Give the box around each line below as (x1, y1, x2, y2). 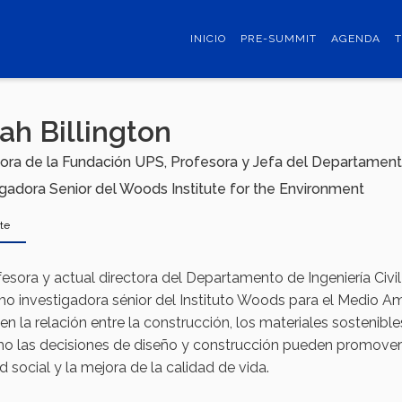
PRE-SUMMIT (240, 32, 317, 46)
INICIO (190, 32, 226, 46)
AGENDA (331, 32, 380, 46)
